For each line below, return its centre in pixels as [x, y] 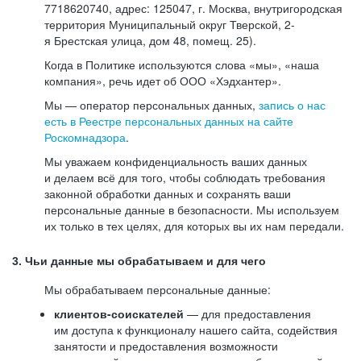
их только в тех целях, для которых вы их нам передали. [194, 226]
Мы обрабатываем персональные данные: [158, 289]
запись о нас [292, 105]
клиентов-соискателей [119, 313]
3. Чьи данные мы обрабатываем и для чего [139, 261]
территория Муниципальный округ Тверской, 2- [170, 24]
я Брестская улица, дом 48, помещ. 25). [150, 40]
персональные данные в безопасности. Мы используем [192, 210]
